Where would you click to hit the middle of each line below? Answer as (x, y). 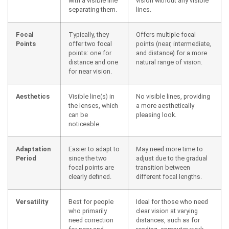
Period (26, 158)
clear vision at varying (167, 211)
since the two (88, 158)
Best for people (91, 201)
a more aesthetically (165, 105)
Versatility (32, 201)
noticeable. (85, 124)
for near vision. (90, 71)
